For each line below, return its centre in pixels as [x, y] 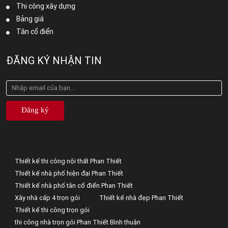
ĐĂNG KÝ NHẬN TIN [54, 61]
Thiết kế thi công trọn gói [52, 210]
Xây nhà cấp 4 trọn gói [47, 198]
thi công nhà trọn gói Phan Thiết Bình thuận [78, 222]
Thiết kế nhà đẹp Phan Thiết [141, 198]
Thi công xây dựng [46, 6]
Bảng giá [30, 19]
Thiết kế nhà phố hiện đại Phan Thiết [69, 174]
